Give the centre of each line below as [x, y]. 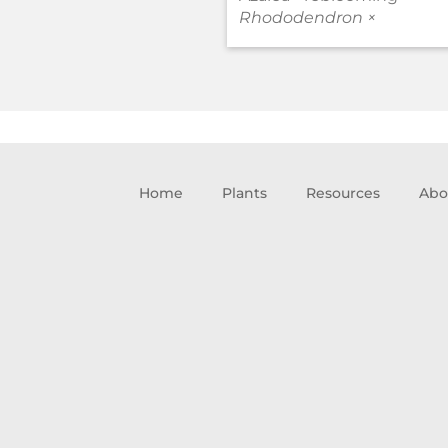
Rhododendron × [307, 17]
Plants [244, 192]
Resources [343, 192]
